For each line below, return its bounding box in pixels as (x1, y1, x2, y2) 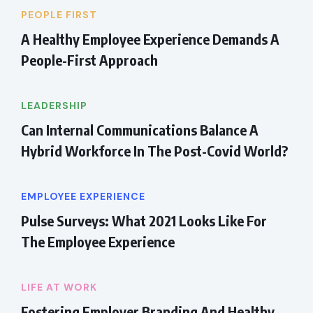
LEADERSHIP (21, 99, 87, 112)
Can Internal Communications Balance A (21, 121, 259, 139)
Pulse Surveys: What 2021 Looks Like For (21, 212, 267, 230)
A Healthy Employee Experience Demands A (21, 30, 279, 48)
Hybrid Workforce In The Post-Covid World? (21, 142, 288, 160)
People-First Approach (21, 51, 158, 69)
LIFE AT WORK (21, 281, 97, 294)
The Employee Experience (21, 233, 175, 251)
